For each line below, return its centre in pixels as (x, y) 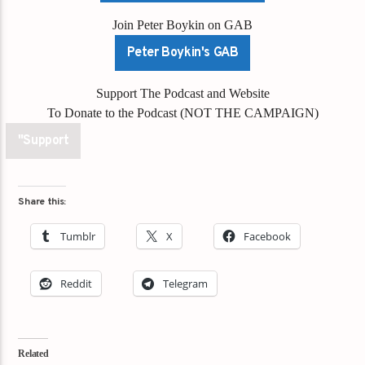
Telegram (186, 283)
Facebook (268, 236)
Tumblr (78, 236)
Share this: (42, 202)
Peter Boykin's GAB (182, 53)
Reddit (77, 283)
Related (33, 353)
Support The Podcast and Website (182, 93)
